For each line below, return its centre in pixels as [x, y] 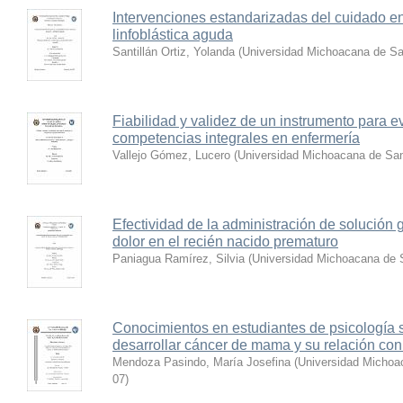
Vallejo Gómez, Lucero [171, 155]
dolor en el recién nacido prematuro [225, 242]
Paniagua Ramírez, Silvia [179, 259]
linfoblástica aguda [173, 35]
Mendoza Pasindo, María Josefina [201, 362]
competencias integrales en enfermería [236, 138]
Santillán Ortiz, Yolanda [174, 52]
